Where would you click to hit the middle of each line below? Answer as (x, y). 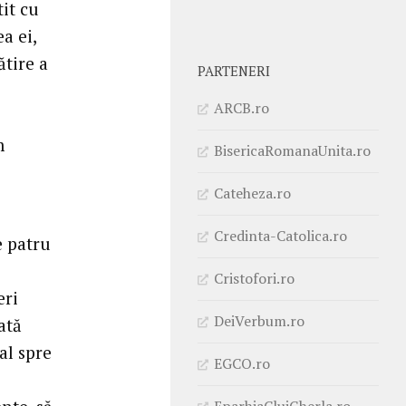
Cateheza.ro (252, 193)
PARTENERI (234, 71)
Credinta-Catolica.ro (280, 235)
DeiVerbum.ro (259, 320)
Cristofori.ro (254, 278)
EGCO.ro (242, 363)
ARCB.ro (242, 107)
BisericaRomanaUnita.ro (292, 150)
